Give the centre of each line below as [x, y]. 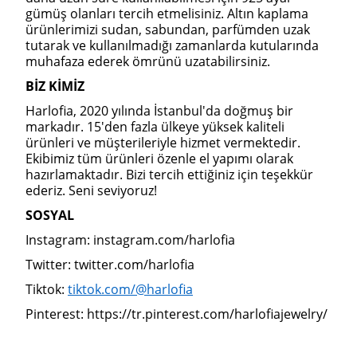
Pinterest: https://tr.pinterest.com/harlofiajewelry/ [177, 314]
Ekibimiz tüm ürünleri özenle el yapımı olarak [159, 159]
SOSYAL [50, 215]
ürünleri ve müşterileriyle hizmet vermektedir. [163, 143]
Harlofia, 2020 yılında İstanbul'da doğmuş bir [159, 111]
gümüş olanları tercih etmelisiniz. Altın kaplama [167, 14]
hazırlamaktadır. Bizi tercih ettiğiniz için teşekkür [169, 175]
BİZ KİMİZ [55, 86]
